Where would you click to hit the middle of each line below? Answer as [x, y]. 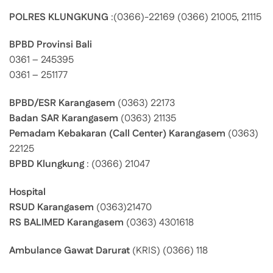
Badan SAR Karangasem [64, 119]
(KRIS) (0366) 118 [169, 250]
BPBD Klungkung [47, 165]
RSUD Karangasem [51, 207]
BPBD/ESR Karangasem [62, 104]
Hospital [27, 192]
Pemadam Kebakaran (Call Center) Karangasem [117, 134]
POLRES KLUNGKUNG [59, 17]
